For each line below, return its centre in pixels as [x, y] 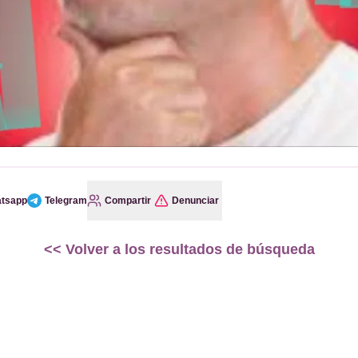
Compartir [128, 201]
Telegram [66, 201]
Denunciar [195, 201]
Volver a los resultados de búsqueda [188, 249]
